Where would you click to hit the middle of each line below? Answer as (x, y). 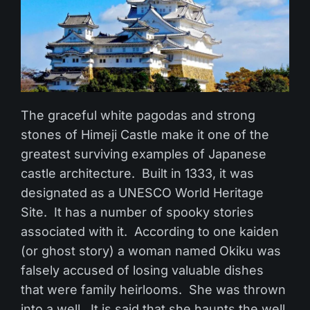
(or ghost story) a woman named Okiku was (151, 250)
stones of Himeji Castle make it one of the (145, 134)
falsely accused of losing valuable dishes (142, 270)
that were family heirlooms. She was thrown (153, 289)
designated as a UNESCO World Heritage (142, 192)
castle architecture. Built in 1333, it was (137, 173)
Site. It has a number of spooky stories (137, 212)
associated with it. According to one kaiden (150, 231)
